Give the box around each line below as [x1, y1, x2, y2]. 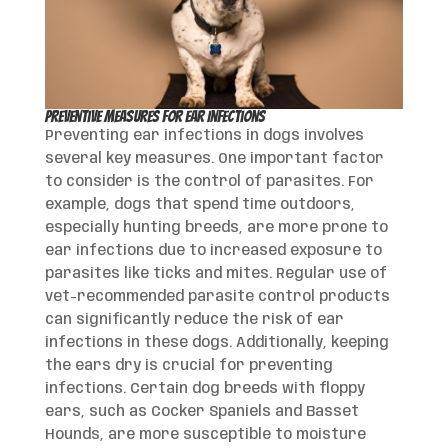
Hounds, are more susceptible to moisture [44, 427, 366, 442]
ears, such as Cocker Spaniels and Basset [44, 404, 359, 419]
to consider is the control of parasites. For [44, 174, 374, 189]
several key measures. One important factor [44, 151, 384, 166]
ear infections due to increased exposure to [44, 243, 382, 258]
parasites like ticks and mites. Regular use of [44, 266, 387, 281]
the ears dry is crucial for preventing [44, 358, 333, 373]
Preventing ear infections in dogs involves [44, 128, 364, 143]
